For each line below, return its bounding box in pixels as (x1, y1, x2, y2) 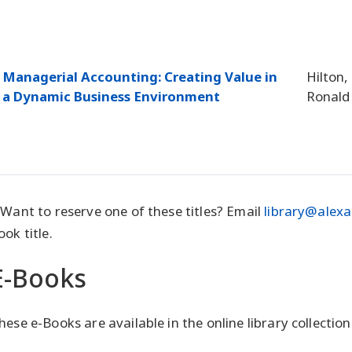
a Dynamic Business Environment (2, 87, 220, 106)
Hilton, (306, 68, 348, 86)
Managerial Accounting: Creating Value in (2, 68, 277, 86)
